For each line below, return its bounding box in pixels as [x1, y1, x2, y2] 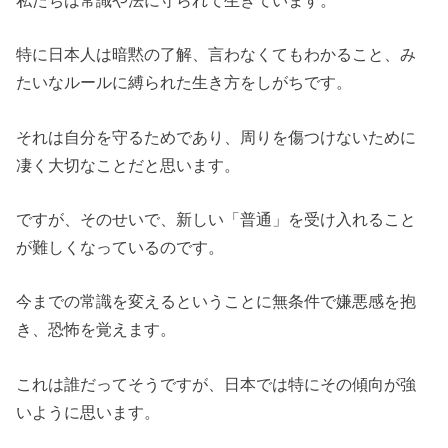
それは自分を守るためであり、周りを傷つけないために [16, 127, 417, 146]
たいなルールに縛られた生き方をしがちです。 [16, 73, 353, 92]
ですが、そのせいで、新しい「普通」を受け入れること [16, 209, 417, 228]
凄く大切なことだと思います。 [16, 155, 241, 174]
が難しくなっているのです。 [16, 237, 225, 256]
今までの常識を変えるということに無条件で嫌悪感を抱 [16, 292, 417, 311]
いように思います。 [16, 402, 161, 421]
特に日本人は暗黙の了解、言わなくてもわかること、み [16, 45, 417, 64]
